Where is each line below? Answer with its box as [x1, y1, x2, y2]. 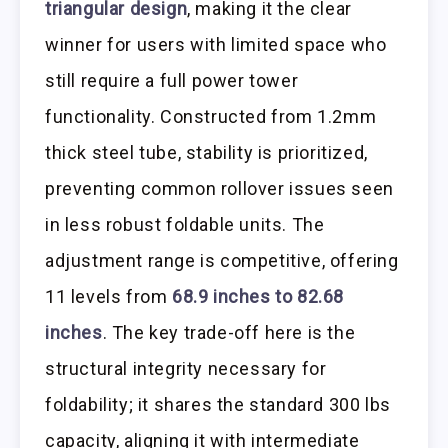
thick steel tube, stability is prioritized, [45, 141, 368, 163]
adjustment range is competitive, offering [45, 249, 399, 271]
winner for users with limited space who [45, 33, 387, 55]
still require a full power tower [45, 69, 299, 91]
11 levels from [45, 285, 172, 307]
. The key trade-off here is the [102, 321, 356, 343]
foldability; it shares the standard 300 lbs [45, 393, 391, 415]
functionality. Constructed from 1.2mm [45, 105, 377, 127]
